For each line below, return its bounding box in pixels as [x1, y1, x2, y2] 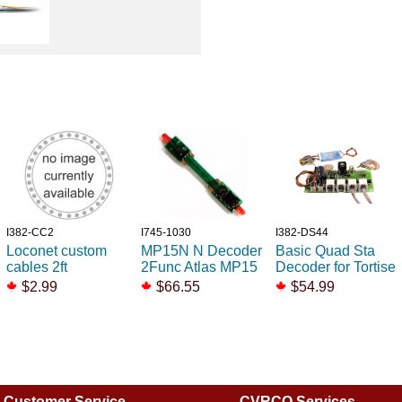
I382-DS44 [275, 226, 329, 240]
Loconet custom [6, 243, 108, 259]
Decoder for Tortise [275, 259, 397, 275]
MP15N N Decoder [141, 243, 263, 259]
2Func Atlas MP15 [141, 259, 258, 275]
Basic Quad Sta [275, 243, 376, 259]
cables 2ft [6, 259, 68, 275]
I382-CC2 [6, 226, 55, 240]
